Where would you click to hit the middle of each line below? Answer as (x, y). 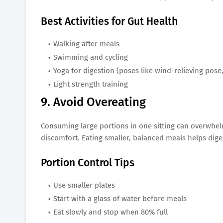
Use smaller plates (84, 185)
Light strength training (91, 84)
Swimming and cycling (91, 57)
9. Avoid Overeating (93, 102)
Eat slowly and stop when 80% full (111, 212)
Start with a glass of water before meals (120, 198)
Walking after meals (86, 44)
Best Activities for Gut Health (109, 21)
